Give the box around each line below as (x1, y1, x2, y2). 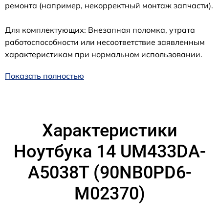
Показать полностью (5, 70, 84, 81)
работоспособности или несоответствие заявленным (5, 37, 205, 47)
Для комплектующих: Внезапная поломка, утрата (5, 24, 195, 35)
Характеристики (42, 120, 177, 141)
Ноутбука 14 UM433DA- (13, 141, 206, 162)
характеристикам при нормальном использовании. (5, 49, 202, 59)
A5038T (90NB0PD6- (27, 162, 192, 183)
